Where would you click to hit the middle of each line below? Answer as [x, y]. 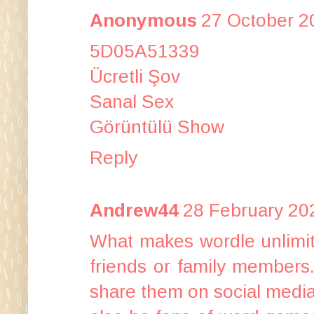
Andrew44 [134, 210]
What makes [145, 241]
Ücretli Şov [135, 76]
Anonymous [143, 20]
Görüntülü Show [157, 127]
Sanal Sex [132, 101]
